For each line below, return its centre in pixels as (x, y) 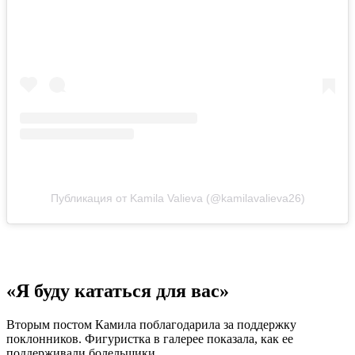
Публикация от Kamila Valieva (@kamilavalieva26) (177, 198)
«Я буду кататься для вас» (118, 290)
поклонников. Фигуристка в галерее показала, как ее (150, 338)
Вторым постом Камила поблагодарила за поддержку (151, 324)
